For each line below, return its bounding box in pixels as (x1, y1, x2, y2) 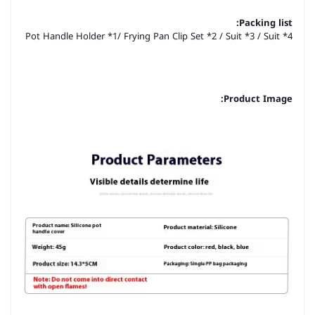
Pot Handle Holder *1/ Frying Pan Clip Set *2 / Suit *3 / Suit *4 (25, 27, 292, 45)
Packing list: (239, 14, 292, 32)
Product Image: (224, 90, 292, 108)
